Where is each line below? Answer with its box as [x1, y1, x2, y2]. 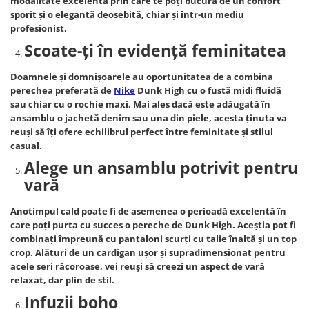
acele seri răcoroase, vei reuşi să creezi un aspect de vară [10, 260, 265, 273]
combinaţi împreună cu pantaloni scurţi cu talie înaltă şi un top [10, 232, 297, 246]
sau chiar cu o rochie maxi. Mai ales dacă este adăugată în [10, 98, 270, 111]
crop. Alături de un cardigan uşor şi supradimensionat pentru [10, 246, 286, 259]
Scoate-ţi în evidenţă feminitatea [24, 39, 286, 62]
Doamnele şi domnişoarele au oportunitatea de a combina [10, 70, 273, 83]
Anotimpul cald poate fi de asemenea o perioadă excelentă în [10, 205, 286, 218]
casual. [10, 139, 42, 152]
